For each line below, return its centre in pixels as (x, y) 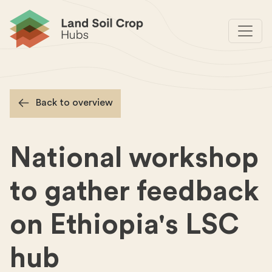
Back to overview (74, 103)
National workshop (134, 158)
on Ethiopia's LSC (124, 225)
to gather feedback (134, 192)
